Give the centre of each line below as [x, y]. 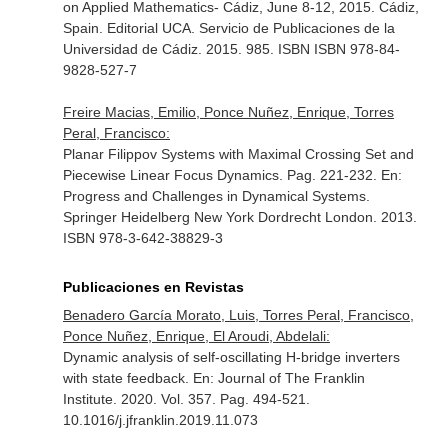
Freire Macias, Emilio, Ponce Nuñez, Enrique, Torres [228, 112]
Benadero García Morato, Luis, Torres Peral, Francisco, [238, 315]
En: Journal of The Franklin [278, 378]
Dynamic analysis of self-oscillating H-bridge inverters [231, 357]
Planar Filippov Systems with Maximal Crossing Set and [238, 154]
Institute [87, 399]
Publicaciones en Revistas [153, 287]
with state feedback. [127, 378]
